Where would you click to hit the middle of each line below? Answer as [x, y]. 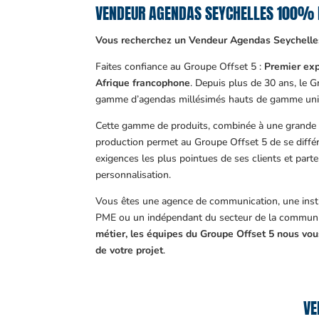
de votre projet [130, 250]
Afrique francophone [143, 83]
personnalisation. [134, 174]
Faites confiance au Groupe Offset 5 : [180, 66]
